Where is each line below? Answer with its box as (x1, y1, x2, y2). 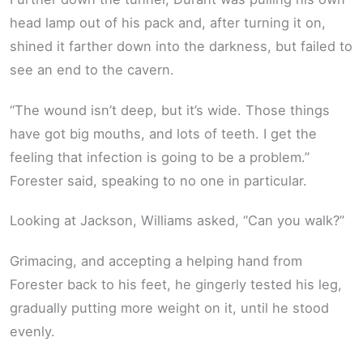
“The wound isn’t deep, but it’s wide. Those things (10, 101, 330, 118)
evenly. (10, 322, 55, 340)
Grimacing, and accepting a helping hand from (10, 252, 302, 269)
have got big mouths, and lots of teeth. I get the (10, 125, 317, 142)
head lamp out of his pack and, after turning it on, (10, 15, 326, 32)
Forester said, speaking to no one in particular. (10, 172, 307, 189)
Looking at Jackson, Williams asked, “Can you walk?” (10, 212, 344, 229)
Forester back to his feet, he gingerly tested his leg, (10, 275, 342, 293)
